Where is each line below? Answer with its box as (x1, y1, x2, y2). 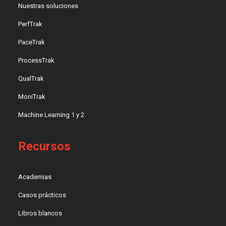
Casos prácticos (18, 191, 67, 199)
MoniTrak (18, 93, 46, 101)
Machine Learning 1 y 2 (18, 111, 85, 119)
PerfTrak (18, 20, 43, 28)
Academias (18, 173, 52, 181)
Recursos (18, 139, 71, 154)
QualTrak (18, 75, 44, 83)
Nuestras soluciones (18, 2, 79, 10)
